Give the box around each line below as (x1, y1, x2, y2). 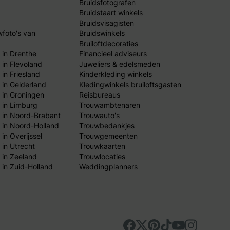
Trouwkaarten (79, 141, 125, 151)
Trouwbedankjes (79, 120, 135, 130)
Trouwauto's (79, 110, 120, 120)
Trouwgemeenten (79, 130, 138, 141)
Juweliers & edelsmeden (79, 59, 160, 69)
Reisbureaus (79, 89, 120, 100)
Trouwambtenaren (79, 100, 140, 110)
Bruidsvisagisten (79, 17, 134, 28)
